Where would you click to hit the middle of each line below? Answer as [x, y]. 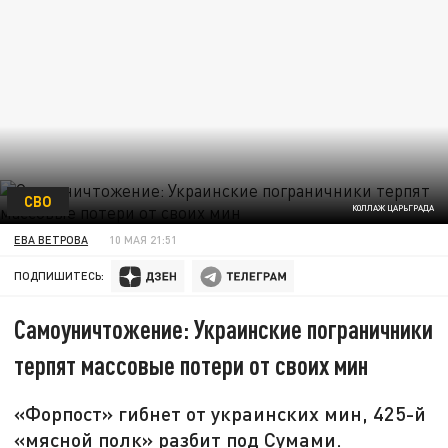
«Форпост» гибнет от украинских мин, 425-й [220, 413]
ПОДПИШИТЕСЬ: [59, 276]
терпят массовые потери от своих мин [191, 365]
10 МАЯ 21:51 [143, 239]
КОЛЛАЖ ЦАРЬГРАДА [392, 208]
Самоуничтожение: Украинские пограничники [224, 329]
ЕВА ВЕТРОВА [51, 239]
